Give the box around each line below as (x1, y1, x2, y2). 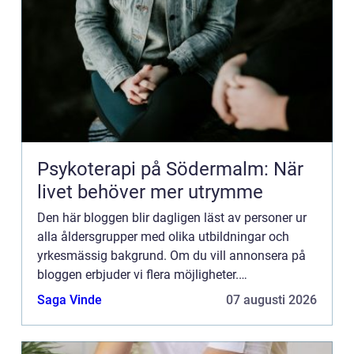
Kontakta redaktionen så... (37, 305, 183, 320)
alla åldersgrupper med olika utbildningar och (37, 229, 289, 244)
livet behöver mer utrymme (37, 181, 263, 203)
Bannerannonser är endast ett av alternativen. (37, 286, 290, 301)
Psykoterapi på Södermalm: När (37, 158, 303, 180)
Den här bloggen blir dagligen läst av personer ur (37, 210, 307, 225)
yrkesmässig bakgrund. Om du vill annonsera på (37, 248, 306, 263)
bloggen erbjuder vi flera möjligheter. (37, 267, 239, 282)
